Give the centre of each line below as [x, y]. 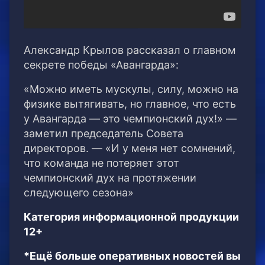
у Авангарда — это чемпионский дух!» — [130, 119]
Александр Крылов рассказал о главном [130, 50]
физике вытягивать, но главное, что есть [130, 104]
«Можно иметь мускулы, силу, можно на [131, 89]
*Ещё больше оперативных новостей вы [132, 256]
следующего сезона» [79, 193]
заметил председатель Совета [104, 134]
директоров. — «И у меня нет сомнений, [130, 148]
